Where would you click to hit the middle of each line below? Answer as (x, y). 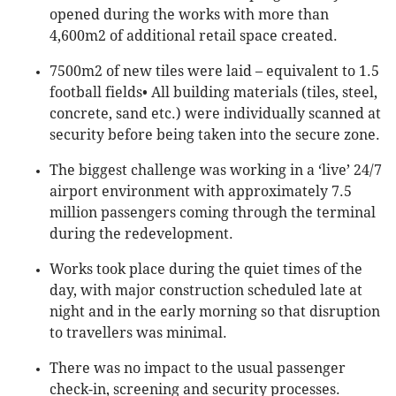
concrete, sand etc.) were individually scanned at (215, 114)
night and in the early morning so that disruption (215, 312)
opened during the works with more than (189, 15)
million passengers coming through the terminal (213, 213)
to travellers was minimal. (138, 333)
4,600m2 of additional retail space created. (194, 36)
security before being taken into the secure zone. (215, 135)
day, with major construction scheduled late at (206, 291)
